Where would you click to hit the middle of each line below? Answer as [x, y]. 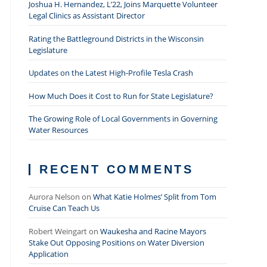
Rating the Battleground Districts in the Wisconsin [116, 38]
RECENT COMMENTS [116, 169]
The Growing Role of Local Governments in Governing [123, 119]
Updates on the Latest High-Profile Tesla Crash [111, 73]
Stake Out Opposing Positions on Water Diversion [116, 242]
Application [48, 254]
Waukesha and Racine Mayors [153, 231]
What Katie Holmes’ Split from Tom [154, 197]
